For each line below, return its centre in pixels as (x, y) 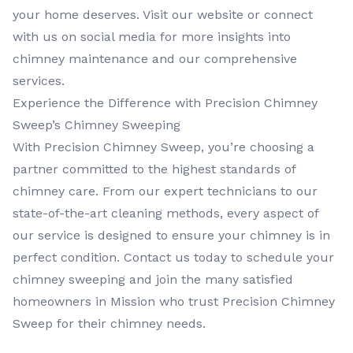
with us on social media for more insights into (152, 37)
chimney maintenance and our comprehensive (155, 59)
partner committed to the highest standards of (154, 169)
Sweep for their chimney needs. (109, 323)
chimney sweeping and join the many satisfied (153, 279)
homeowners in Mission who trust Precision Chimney (174, 301)
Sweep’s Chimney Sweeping (97, 125)
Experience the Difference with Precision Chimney (165, 103)
